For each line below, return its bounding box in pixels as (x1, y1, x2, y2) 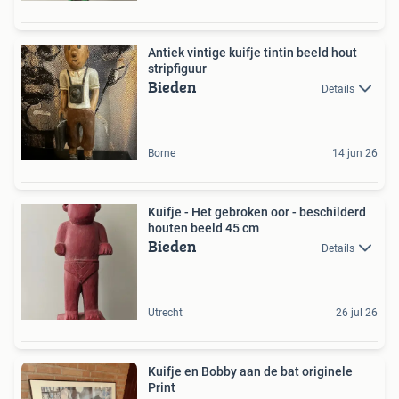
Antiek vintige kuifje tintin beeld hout (148, 45, 357, 60)
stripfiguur (148, 61, 207, 76)
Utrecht (148, 306, 183, 319)
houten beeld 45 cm (148, 221, 259, 235)
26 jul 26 (336, 306, 378, 319)
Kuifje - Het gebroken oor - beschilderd (148, 205, 366, 219)
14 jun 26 (332, 147, 378, 159)
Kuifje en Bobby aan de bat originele (148, 364, 353, 379)
